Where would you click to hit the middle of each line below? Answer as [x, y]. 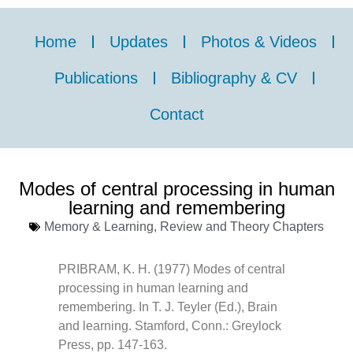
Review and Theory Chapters [242, 227]
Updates [139, 42]
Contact [176, 114]
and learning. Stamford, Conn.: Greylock [170, 326]
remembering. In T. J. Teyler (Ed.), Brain [168, 307]
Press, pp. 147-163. [113, 345]
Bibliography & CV [234, 78]
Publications [96, 78]
